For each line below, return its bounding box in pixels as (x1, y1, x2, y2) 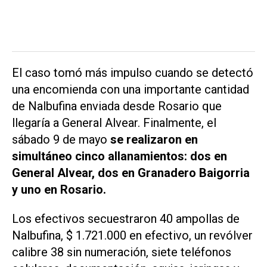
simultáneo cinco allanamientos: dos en (12, 149, 227, 164)
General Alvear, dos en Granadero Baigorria (12, 166, 250, 181)
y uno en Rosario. (12, 182, 106, 197)
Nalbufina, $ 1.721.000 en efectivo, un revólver (12, 228, 253, 243)
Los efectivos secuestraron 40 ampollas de (12, 211, 240, 226)
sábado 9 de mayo (12, 132, 110, 147)
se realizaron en (110, 132, 198, 147)
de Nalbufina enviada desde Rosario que (12, 99, 222, 114)
